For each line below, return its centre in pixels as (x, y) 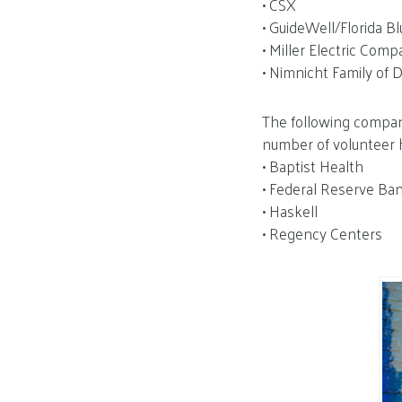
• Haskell (290, 211)
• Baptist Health (313, 166)
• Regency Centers (322, 234)
